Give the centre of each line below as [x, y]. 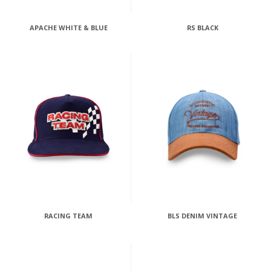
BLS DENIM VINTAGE [203, 215]
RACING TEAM [69, 215]
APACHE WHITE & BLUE [68, 28]
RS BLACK [202, 28]
